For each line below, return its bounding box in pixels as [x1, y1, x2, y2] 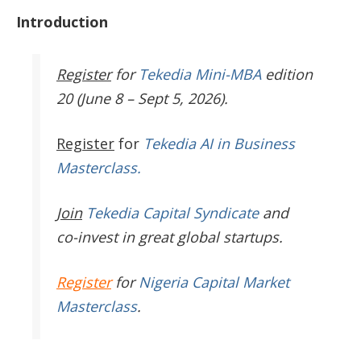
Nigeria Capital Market [139, 272, 289, 293]
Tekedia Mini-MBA [139, 64, 261, 85]
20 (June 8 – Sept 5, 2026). [56, 89, 228, 109]
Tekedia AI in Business [143, 134, 295, 154]
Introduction [16, 12, 108, 32]
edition [261, 64, 313, 85]
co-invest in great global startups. [56, 227, 283, 247]
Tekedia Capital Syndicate [82, 203, 259, 223]
